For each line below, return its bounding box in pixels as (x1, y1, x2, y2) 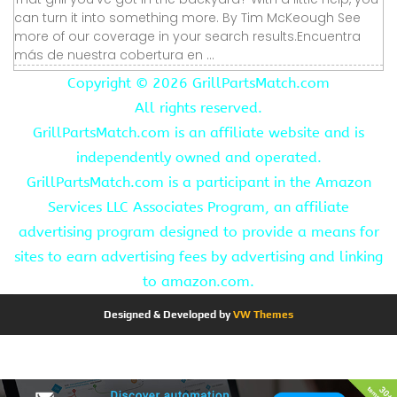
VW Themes (230, 307, 293, 321)
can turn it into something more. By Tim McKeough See (14, 8, 361, 27)
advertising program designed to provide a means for (18, 222, 379, 240)
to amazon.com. (143, 272, 254, 290)
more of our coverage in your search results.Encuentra (14, 27, 361, 45)
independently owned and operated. (75, 148, 322, 166)
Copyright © (67, 74, 152, 91)
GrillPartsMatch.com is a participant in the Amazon (26, 173, 371, 191)
